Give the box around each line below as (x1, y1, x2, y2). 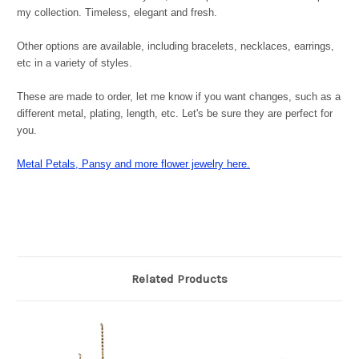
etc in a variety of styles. (17, 57, 132, 70)
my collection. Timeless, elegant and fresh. (17, 6, 217, 19)
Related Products (131, 272, 228, 287)
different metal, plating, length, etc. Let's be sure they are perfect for (17, 107, 333, 120)
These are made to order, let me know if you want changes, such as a (17, 91, 341, 103)
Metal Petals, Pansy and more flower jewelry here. (17, 158, 250, 171)
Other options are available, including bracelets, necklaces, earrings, (17, 40, 334, 53)
